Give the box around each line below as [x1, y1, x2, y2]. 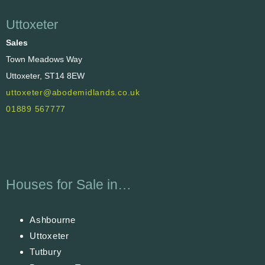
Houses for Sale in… [6, 176, 131, 192]
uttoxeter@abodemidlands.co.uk [6, 87, 140, 97]
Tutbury [30, 246, 62, 257]
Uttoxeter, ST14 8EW [6, 70, 85, 80]
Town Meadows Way [6, 54, 82, 64]
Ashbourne [30, 214, 76, 225]
